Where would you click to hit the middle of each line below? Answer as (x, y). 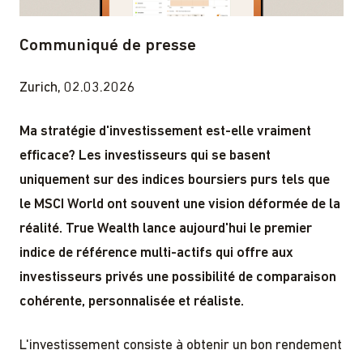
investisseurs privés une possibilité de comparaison (178, 277)
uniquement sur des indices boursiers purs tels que (175, 180)
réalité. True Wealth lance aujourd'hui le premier (166, 228)
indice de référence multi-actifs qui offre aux (156, 253)
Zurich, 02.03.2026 (77, 88)
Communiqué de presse (108, 45)
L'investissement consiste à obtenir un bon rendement (181, 345)
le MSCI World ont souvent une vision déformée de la (180, 204)
